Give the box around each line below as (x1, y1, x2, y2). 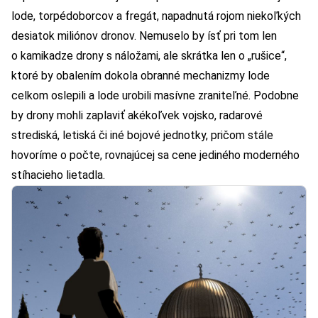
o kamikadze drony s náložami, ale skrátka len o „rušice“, (11, 48, 287, 62)
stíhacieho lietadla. (11, 168, 105, 182)
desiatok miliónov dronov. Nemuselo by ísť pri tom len (11, 28, 277, 43)
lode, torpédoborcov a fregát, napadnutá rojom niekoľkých (11, 9, 301, 23)
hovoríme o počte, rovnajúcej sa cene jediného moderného (11, 148, 300, 162)
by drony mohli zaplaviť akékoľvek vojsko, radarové (11, 108, 263, 122)
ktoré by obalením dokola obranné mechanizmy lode (11, 68, 270, 82)
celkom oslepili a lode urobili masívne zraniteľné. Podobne (11, 88, 299, 102)
